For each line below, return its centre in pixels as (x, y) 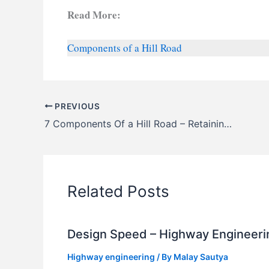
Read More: (94, 14)
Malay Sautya (201, 256)
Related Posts (118, 191)
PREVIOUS (76, 106)
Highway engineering (111, 256)
